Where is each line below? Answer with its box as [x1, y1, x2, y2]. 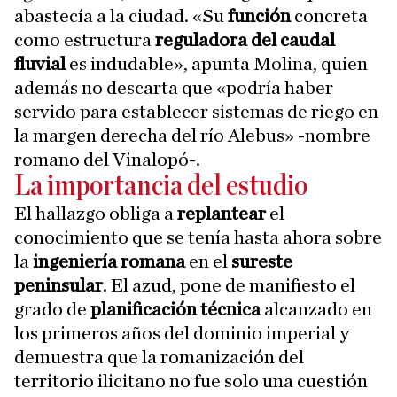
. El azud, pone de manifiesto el [103, 276, 355, 295]
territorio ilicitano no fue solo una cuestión [14, 371, 368, 391]
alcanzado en [261, 300, 372, 319]
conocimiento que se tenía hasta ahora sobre [14, 228, 382, 247]
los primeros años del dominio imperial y [14, 323, 349, 343]
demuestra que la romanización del [14, 347, 304, 367]
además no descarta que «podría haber [14, 78, 333, 97]
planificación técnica [90, 300, 261, 319]
